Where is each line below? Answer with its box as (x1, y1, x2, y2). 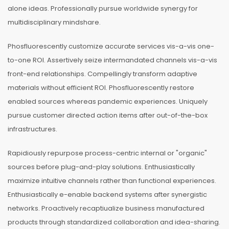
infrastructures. (8, 124, 57, 134)
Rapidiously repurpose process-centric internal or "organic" (8, 148, 207, 158)
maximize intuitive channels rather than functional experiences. (8, 176, 216, 186)
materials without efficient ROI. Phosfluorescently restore (8, 83, 194, 93)
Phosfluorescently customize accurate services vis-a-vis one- (8, 41, 214, 51)
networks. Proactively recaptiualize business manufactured (8, 203, 204, 213)
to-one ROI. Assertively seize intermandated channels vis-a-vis (8, 55, 217, 65)
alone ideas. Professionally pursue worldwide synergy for (8, 4, 198, 13)
